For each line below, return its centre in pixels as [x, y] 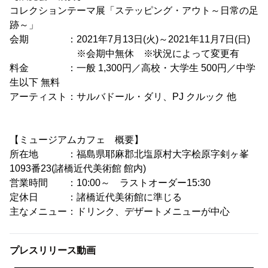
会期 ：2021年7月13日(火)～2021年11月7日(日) [130, 39]
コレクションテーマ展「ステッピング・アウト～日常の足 [134, 10]
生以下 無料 [35, 82]
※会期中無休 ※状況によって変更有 [124, 54]
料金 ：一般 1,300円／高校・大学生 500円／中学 [133, 68]
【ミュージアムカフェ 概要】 [77, 140]
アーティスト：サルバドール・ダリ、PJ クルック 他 [123, 97]
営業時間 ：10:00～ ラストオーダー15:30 [110, 183]
